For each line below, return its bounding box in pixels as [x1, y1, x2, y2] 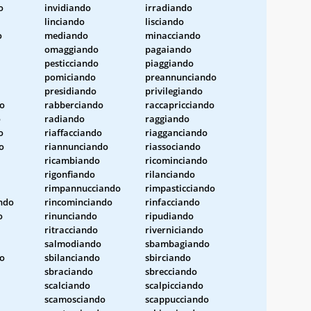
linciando [44, 15, 85, 28]
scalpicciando [145, 278, 203, 292]
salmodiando [44, 237, 101, 250]
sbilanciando [44, 251, 100, 264]
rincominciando [44, 195, 112, 208]
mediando [44, 28, 88, 42]
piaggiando [145, 56, 194, 69]
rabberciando [44, 98, 103, 111]
